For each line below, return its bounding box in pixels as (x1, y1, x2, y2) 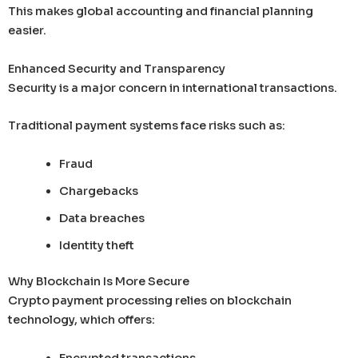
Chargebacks (58, 183, 138, 198)
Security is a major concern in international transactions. (8, 80, 337, 95)
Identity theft (58, 237, 134, 253)
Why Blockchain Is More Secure (8, 274, 189, 289)
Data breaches (58, 210, 145, 225)
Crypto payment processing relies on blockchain (8, 293, 292, 308)
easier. (8, 23, 46, 38)
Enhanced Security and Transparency (8, 61, 225, 76)
